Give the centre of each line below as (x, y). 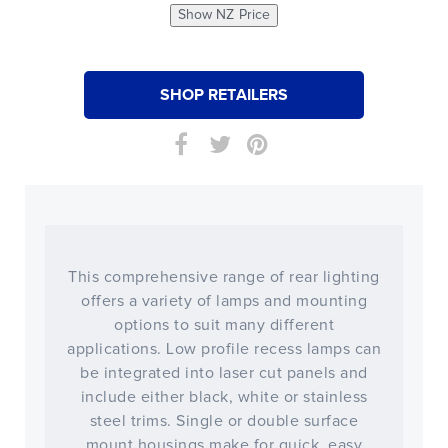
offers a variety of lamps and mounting (224, 301)
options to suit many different (224, 325)
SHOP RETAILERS (224, 94)
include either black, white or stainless (224, 397)
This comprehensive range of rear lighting (224, 277)
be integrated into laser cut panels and (224, 373)
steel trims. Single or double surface (224, 421)
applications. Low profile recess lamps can (224, 349)
